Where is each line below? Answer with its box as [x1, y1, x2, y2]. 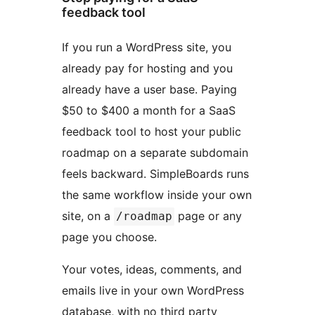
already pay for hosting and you [62, 61, 233, 76]
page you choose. [62, 230, 157, 245]
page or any [174, 209, 242, 224]
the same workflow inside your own [62, 188, 252, 202]
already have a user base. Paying [62, 82, 237, 97]
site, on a [62, 209, 114, 224]
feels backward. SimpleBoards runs [62, 167, 249, 181]
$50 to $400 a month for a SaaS [62, 103, 236, 118]
